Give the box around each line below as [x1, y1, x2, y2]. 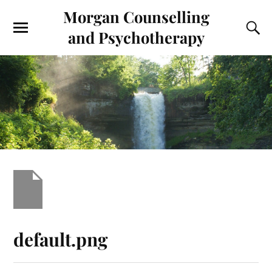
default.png [13, 227, 108, 251]
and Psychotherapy [67, 27, 205, 47]
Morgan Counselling [63, 6, 209, 27]
